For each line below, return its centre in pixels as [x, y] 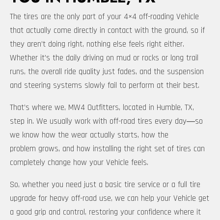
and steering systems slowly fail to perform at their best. [105, 86]
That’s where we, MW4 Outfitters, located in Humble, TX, [102, 108]
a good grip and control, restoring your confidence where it [105, 212]
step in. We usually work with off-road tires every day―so [106, 122]
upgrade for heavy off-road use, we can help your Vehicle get [110, 199]
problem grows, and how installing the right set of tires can [107, 149]
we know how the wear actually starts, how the [89, 135]
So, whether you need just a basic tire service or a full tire [105, 185]
